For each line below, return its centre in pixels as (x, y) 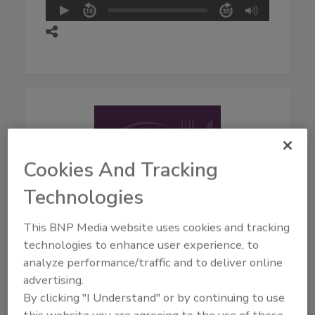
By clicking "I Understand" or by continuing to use (154, 298)
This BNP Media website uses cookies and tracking (157, 228)
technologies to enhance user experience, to (141, 245)
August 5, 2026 (93, 255)
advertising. (54, 281)
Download (77, 286)
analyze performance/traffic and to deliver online (153, 263)
